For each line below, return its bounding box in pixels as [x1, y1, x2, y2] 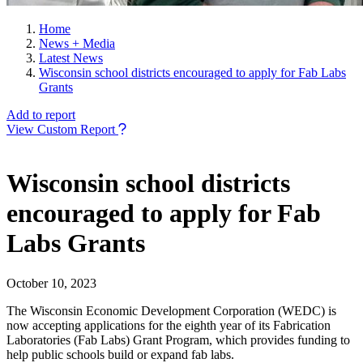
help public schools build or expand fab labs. [6, 347, 234, 361]
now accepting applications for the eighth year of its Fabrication [6, 318, 331, 332]
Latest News [39, 51, 103, 65]
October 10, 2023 [6, 275, 96, 290]
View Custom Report [6, 122, 115, 136]
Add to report [6, 108, 75, 122]
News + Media [39, 36, 115, 50]
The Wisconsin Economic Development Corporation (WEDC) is [6, 303, 336, 318]
